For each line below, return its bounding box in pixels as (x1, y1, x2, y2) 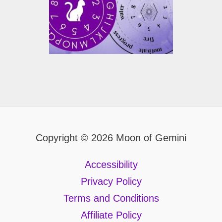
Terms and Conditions (63, 193, 159, 204)
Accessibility (84, 159, 138, 170)
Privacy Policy (80, 176, 142, 187)
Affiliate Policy (80, 210, 142, 221)
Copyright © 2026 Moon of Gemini (36, 132, 186, 144)
